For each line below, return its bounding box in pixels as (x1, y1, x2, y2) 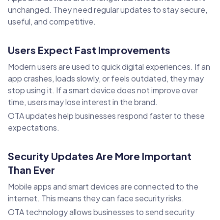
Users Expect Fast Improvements (8, 44, 170, 56)
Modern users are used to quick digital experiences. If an (8, 61, 210, 72)
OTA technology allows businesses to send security (8, 207, 194, 218)
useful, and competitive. (8, 16, 96, 27)
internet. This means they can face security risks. (8, 193, 184, 204)
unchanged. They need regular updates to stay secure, (8, 4, 207, 15)
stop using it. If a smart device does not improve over (8, 85, 198, 96)
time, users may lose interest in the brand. (8, 97, 158, 108)
